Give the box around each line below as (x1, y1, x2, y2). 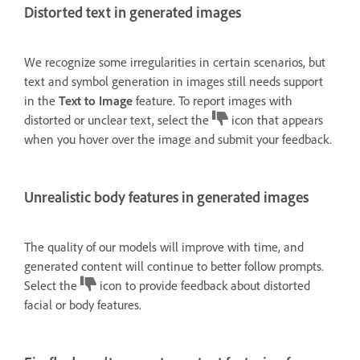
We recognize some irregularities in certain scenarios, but (24, 53, 325, 70)
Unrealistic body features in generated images (24, 187, 309, 207)
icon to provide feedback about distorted (96, 276, 310, 293)
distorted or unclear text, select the (24, 111, 212, 128)
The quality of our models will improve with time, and (24, 238, 304, 255)
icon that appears (228, 111, 323, 128)
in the (24, 92, 59, 108)
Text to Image (59, 92, 133, 108)
